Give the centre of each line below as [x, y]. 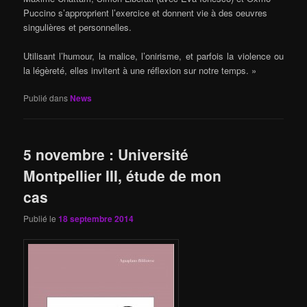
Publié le [41, 218]
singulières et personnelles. [78, 27]
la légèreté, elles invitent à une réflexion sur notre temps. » [140, 70]
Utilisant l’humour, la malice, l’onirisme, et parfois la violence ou [153, 56]
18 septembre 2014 [96, 218]
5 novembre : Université [106, 155]
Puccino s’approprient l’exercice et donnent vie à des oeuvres [146, 12]
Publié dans [46, 98]
